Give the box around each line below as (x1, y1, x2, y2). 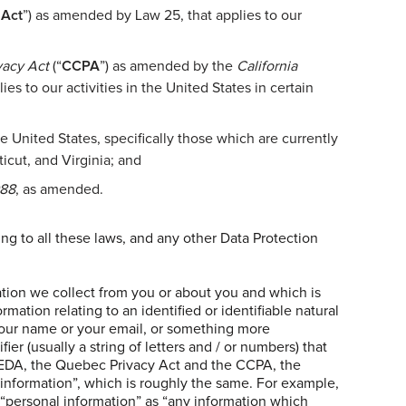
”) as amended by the (100, 58, 237, 73)
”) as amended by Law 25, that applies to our (23, 7, 302, 23)
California (237, 58, 297, 73)
